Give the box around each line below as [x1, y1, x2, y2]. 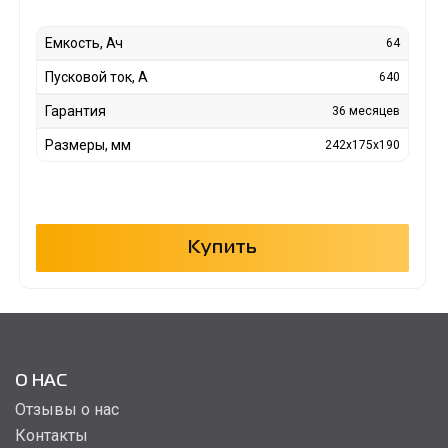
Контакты [15, 426, 88, 446]
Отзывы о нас [15, 400, 119, 420]
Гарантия [44, 103, 106, 120]
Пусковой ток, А [44, 69, 148, 86]
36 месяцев [332, 104, 401, 119]
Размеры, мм [44, 137, 131, 154]
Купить [187, 240, 258, 257]
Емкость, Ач [44, 35, 123, 52]
